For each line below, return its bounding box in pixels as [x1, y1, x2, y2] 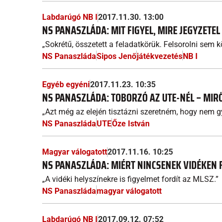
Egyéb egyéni [42, 80, 90, 89]
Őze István [112, 119, 150, 128]
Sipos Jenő [97, 52, 136, 61]
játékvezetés [137, 52, 182, 61]
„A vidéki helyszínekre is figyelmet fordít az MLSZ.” [42, 174, 219, 184]
